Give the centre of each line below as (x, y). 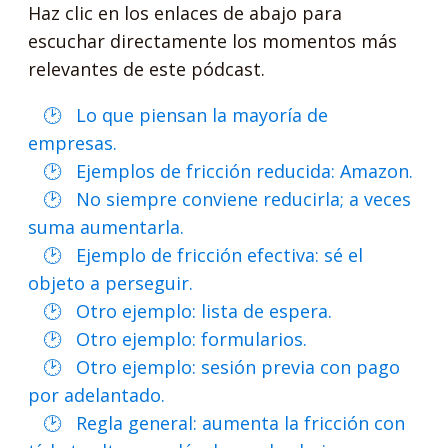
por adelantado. (97, 395)
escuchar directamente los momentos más (213, 41)
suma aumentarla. (106, 227)
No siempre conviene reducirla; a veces (244, 199)
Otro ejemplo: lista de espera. (204, 311)
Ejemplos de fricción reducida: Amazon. (245, 171)
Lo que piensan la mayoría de (202, 115)
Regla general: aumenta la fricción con (241, 423)
